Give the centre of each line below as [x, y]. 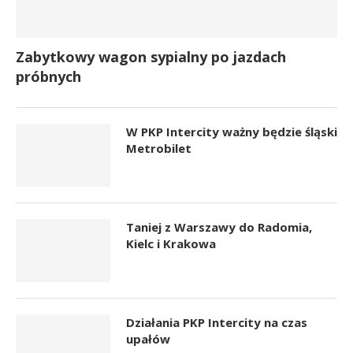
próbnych [48, 76]
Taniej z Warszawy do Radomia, [219, 227]
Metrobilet [159, 148]
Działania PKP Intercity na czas [217, 322]
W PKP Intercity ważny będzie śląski [232, 131]
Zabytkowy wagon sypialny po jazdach [151, 56]
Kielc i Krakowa [171, 243]
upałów [148, 338]
